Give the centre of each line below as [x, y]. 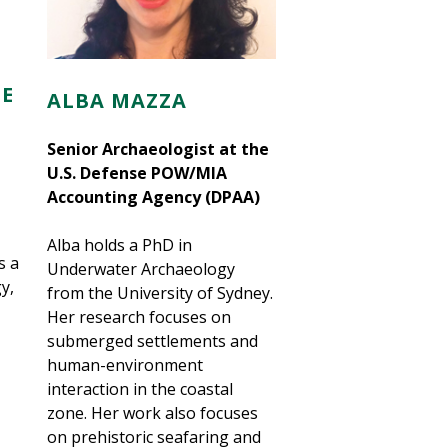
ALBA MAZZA [117, 101]
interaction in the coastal [140, 389]
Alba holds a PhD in [120, 245]
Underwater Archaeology [141, 269]
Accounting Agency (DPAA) [156, 197]
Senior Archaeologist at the [158, 149]
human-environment [125, 365]
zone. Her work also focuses [153, 413]
